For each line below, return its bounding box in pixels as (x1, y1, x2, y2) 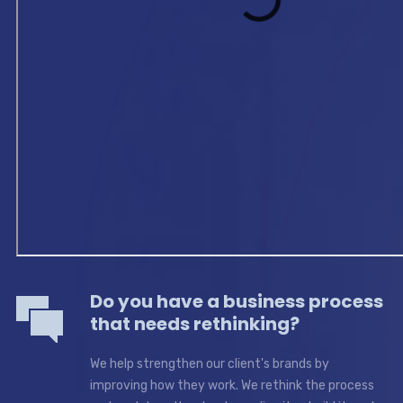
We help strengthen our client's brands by (89, 355, 329, 372)
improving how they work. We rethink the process (89, 377, 374, 393)
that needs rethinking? (89, 310, 300, 336)
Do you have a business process (89, 288, 383, 314)
